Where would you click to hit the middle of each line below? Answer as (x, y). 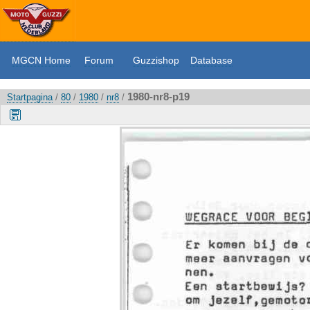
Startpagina (30, 97)
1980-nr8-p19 (158, 97)
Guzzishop (156, 60)
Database (211, 60)
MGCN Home (41, 60)
